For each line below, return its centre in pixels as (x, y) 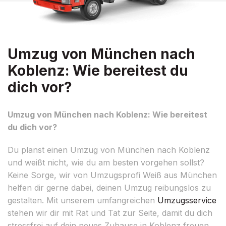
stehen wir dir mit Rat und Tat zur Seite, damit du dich (110, 213)
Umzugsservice (187, 200)
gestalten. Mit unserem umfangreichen (82, 200)
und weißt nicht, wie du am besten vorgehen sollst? (106, 162)
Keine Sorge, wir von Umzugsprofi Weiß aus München (112, 175)
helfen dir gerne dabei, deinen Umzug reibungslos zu (109, 187)
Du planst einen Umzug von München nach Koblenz (109, 150)
